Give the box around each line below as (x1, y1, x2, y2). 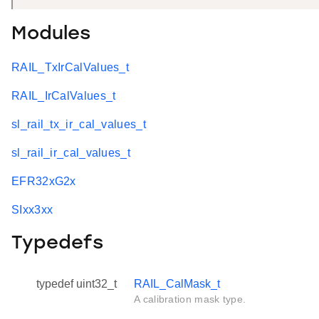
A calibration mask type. (134, 293, 246, 305)
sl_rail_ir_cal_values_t (11, 147, 130, 159)
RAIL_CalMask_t (134, 277, 220, 290)
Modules (11, 24, 90, 44)
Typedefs (11, 234, 103, 253)
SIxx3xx (11, 204, 53, 216)
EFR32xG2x (11, 175, 76, 188)
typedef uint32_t (36, 277, 117, 290)
